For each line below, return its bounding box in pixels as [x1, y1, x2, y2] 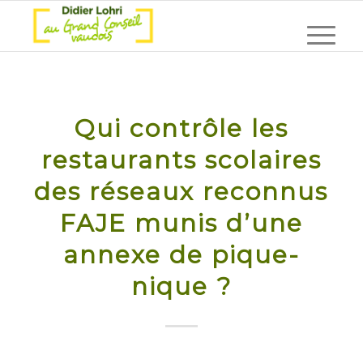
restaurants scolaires [41, 145, 322, 175]
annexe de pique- [62, 240, 300, 270]
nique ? [130, 271, 232, 301]
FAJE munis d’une [59, 208, 303, 238]
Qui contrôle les [74, 113, 289, 143]
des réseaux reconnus [34, 177, 329, 207]
